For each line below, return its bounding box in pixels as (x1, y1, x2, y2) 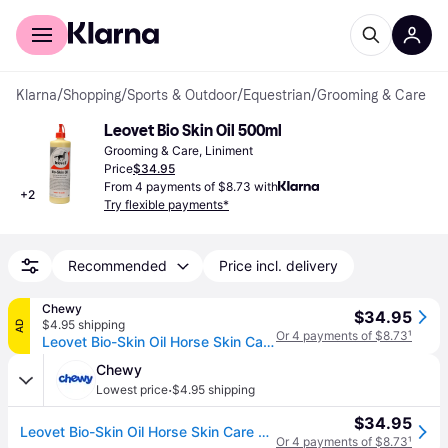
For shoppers (16, 6, 98, 22)
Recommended (68, 257, 167, 274)
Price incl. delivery (219, 257, 338, 274)
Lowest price (96, 382, 168, 397)
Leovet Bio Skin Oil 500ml (104, 121, 282, 140)
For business (98, 6, 178, 22)
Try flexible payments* (104, 197, 229, 212)
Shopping (63, 87, 121, 104)
